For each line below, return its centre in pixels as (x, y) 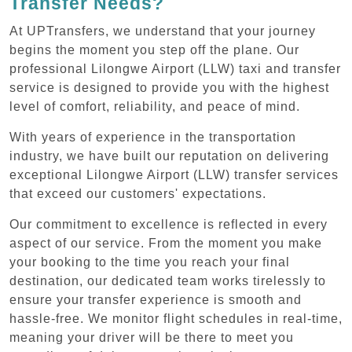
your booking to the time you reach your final (150, 262)
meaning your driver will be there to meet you (152, 337)
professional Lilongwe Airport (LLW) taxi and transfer (175, 68)
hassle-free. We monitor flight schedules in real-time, (176, 318)
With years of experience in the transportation (153, 137)
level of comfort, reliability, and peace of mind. (155, 106)
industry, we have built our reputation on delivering (169, 156)
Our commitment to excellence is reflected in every (169, 224)
